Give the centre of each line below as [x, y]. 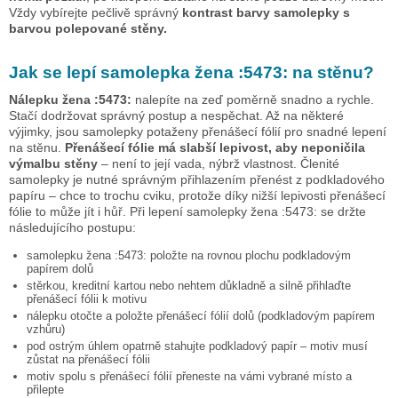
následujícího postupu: [72, 227]
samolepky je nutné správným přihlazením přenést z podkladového [197, 179]
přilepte [45, 389]
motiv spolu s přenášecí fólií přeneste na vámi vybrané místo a [189, 376]
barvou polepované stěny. [88, 28]
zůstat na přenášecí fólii [88, 359]
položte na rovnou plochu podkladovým [249, 255]
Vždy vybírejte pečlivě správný [96, 12]
